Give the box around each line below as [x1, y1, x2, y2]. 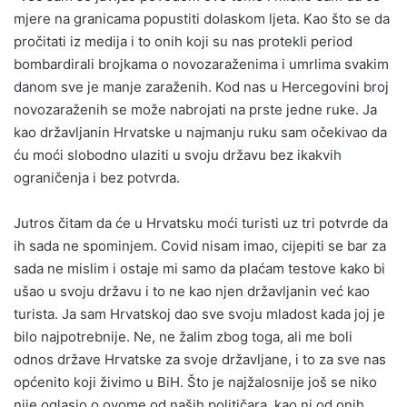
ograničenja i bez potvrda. [14, 169, 180, 187]
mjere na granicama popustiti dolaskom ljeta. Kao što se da [14, 10, 390, 28]
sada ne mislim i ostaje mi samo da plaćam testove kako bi [14, 260, 385, 278]
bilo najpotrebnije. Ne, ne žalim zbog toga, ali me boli [14, 328, 352, 346]
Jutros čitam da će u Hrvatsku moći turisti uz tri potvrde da [14, 214, 388, 233]
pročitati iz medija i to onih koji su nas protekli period [14, 33, 352, 51]
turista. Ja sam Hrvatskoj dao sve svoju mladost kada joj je [14, 305, 385, 323]
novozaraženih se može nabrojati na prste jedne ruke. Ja [14, 101, 377, 119]
